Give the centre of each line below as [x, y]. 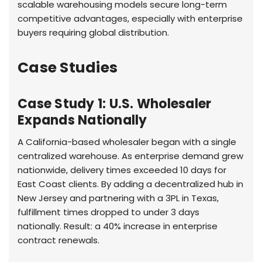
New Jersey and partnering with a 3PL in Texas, [118, 198]
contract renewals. [58, 240]
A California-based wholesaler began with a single [127, 142]
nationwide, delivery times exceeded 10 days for [122, 170]
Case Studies [68, 67]
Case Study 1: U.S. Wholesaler [115, 104]
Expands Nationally [82, 120]
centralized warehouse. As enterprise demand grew [130, 156]
